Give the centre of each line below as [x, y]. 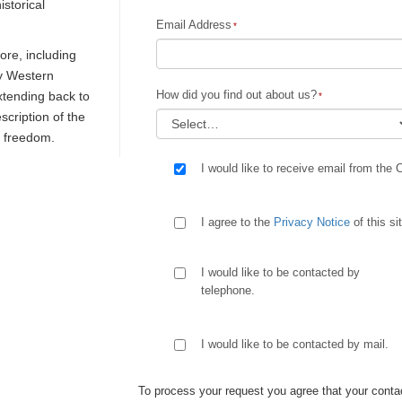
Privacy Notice [312, 222]
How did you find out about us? [236, 95]
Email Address [194, 25]
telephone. [228, 290]
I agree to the [237, 222]
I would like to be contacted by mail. [295, 344]
